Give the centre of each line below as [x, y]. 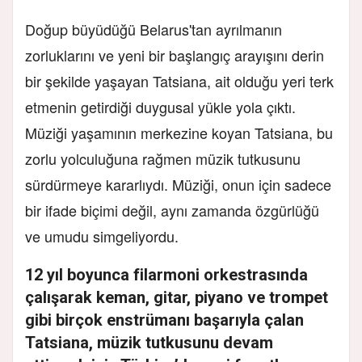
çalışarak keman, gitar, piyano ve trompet [177, 297]
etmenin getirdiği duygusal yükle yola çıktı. [162, 106]
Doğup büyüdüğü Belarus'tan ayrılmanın [154, 29]
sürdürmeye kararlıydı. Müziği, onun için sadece [178, 184]
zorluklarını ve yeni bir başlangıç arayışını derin [175, 55]
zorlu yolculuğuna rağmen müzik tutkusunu [163, 158]
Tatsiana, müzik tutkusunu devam [149, 342]
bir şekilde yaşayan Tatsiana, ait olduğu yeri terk [179, 80]
